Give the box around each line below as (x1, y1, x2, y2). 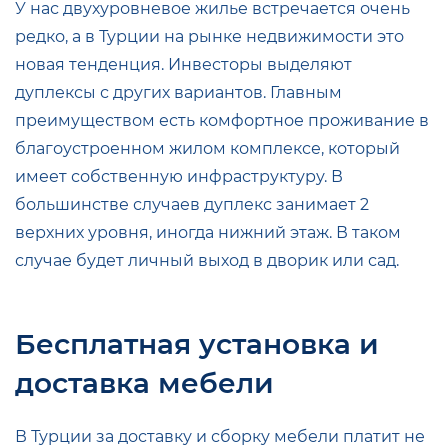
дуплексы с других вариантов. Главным (15, 82, 342, 102)
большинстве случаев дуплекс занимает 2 (15, 194, 369, 214)
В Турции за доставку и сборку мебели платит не (15, 426, 425, 446)
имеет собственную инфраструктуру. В (15, 166, 343, 186)
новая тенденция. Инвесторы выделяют (15, 54, 352, 74)
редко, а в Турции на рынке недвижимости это (15, 26, 404, 46)
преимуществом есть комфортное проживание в (15, 110, 429, 130)
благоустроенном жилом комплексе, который (15, 138, 400, 158)
